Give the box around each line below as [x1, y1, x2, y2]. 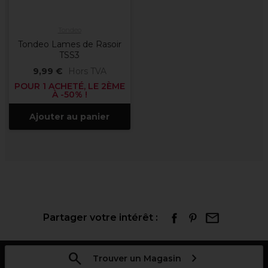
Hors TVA [68, 66, 106, 77]
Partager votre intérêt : [43, 212, 158, 223]
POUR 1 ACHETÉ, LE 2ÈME [14, 81, 125, 92]
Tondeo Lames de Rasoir [17, 39, 121, 50]
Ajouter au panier [29, 111, 109, 122]
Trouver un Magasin [92, 253, 181, 264]
